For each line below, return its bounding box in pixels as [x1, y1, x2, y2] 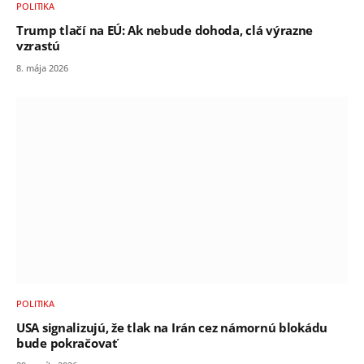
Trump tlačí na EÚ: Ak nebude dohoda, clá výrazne [16, 23, 314, 39]
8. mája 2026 [16, 62, 68, 75]
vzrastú [16, 38, 60, 54]
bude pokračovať [16, 335, 118, 351]
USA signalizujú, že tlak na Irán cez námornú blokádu [16, 319, 327, 336]
